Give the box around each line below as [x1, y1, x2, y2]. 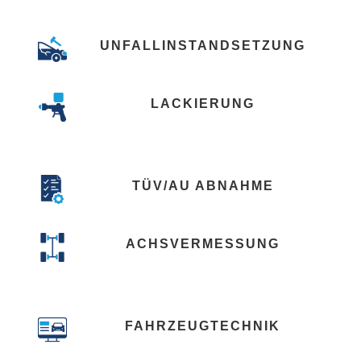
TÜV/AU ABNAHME [131, 179, 274, 193]
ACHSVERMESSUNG [126, 237, 280, 251]
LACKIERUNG [151, 97, 255, 111]
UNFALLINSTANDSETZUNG [100, 39, 305, 53]
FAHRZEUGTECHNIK [125, 319, 280, 334]
